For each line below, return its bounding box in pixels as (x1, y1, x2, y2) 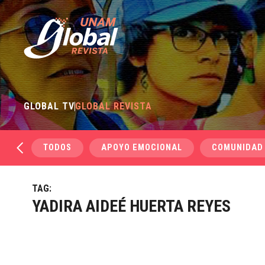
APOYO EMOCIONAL (101, 143, 183, 153)
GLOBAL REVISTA (75, 101, 153, 112)
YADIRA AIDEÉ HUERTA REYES (31, 196, 231, 216)
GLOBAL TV (24, 101, 75, 112)
